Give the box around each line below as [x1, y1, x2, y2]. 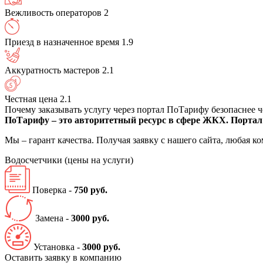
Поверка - [32, 184, 74, 195]
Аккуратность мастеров [5, 65, 100, 75]
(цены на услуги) [65, 154, 133, 165]
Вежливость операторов [5, 7, 102, 18]
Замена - [35, 213, 71, 223]
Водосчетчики [5, 154, 65, 165]
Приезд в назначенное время [5, 36, 119, 47]
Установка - [33, 241, 82, 252]
